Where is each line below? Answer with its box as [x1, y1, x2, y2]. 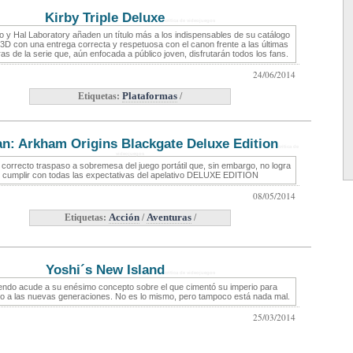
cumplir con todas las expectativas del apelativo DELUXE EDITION [2, 170, 258, 180]
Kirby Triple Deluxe [45, 10, 165, 25]
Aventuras [146, 212, 191, 224]
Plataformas [122, 91, 177, 102]
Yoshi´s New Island [45, 262, 165, 277]
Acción [108, 212, 139, 224]
